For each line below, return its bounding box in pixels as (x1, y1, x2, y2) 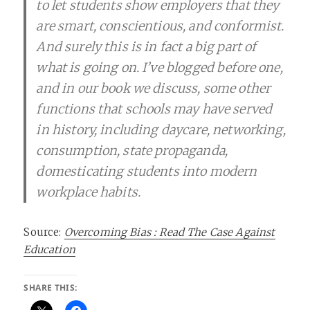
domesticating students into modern (36, 163, 257, 180)
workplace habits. (36, 184, 141, 201)
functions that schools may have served (36, 101, 273, 118)
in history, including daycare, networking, (36, 122, 286, 138)
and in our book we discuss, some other (36, 80, 271, 97)
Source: (24, 226, 64, 239)
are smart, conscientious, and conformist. (36, 18, 284, 35)
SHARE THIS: (24, 282, 77, 294)
